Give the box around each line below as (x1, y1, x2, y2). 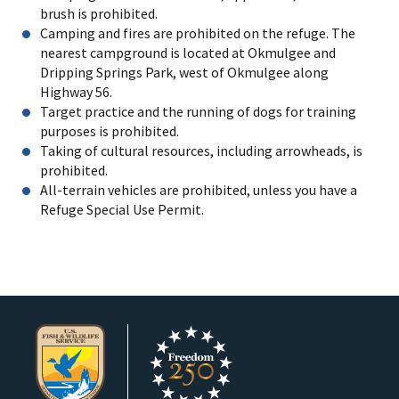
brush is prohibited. (40, 4, 158, 22)
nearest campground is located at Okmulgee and (40, 43, 336, 61)
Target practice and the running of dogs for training (40, 102, 356, 120)
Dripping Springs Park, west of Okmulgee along (40, 62, 329, 81)
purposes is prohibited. (40, 121, 179, 140)
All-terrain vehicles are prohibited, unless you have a (40, 180, 357, 199)
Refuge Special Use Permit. (40, 199, 207, 218)
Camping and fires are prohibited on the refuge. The (40, 23, 355, 42)
